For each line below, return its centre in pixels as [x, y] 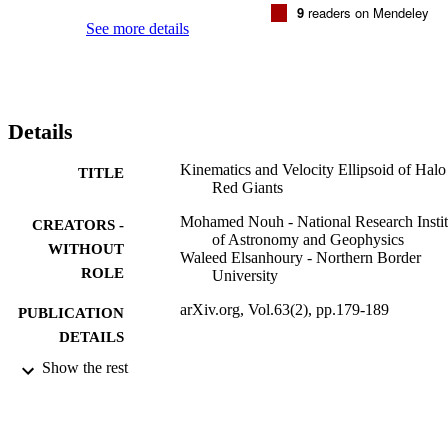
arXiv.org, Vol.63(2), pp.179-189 [284, 309]
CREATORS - [78, 224]
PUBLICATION [71, 312]
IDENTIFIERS [75, 416]
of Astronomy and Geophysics [308, 239]
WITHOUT [86, 248]
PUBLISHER [80, 376]
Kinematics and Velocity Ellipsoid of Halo [313, 169]
